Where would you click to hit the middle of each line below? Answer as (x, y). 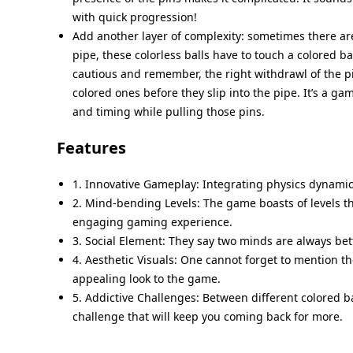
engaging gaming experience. (152, 221)
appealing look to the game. (147, 278)
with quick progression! (135, 17)
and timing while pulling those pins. (169, 111)
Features (91, 147)
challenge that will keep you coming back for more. (208, 316)
